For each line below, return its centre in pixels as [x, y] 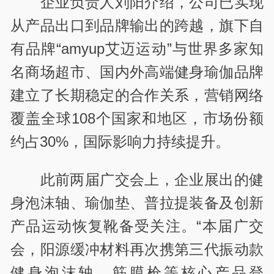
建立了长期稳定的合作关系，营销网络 [137, 95]
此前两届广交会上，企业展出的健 [152, 179]
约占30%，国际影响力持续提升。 [120, 141]
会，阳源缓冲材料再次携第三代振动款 [137, 249]
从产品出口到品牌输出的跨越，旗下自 [137, 25]
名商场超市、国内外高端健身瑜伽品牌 [137, 72]
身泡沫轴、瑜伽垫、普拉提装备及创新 [137, 202]
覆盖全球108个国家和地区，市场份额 [137, 118]
